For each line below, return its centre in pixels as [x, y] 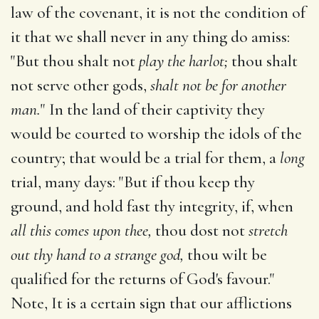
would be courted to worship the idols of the [156, 134]
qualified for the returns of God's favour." [143, 279]
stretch [268, 230]
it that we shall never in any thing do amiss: [150, 37]
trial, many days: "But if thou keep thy [133, 182]
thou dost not [200, 230]
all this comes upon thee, [81, 230]
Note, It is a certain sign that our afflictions [151, 303]
